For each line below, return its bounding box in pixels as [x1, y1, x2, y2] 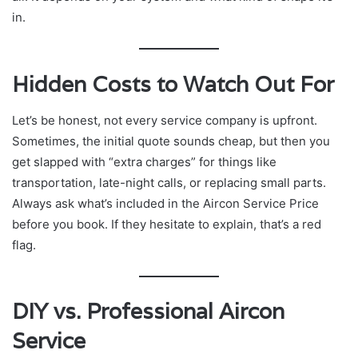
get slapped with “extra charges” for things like [12, 153, 276, 169]
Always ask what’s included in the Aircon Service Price [12, 195, 319, 211]
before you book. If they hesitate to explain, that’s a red [12, 216, 321, 232]
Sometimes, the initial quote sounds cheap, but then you [12, 133, 330, 149]
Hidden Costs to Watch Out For [12, 70, 334, 99]
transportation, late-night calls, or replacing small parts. [12, 174, 326, 190]
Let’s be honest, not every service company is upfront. [12, 112, 317, 128]
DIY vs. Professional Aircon [12, 297, 284, 326]
